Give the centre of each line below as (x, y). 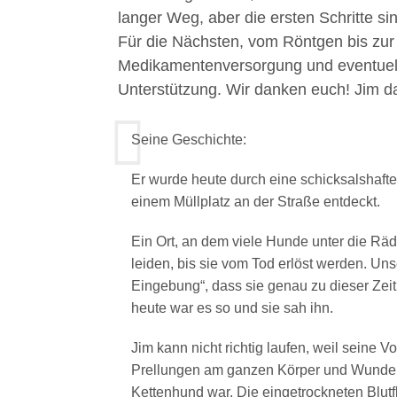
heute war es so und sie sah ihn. (232, 308)
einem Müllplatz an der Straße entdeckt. (255, 202)
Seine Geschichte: (188, 140)
